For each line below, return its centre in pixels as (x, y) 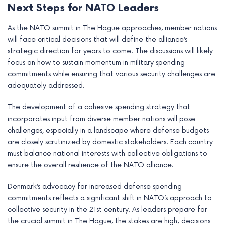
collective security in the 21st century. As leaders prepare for (107, 210)
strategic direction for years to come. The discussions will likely (110, 51)
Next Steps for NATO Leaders (83, 8)
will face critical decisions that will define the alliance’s (97, 40)
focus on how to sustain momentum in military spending (96, 63)
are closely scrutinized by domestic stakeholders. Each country (110, 142)
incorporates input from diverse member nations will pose (101, 119)
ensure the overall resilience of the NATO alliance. (91, 165)
